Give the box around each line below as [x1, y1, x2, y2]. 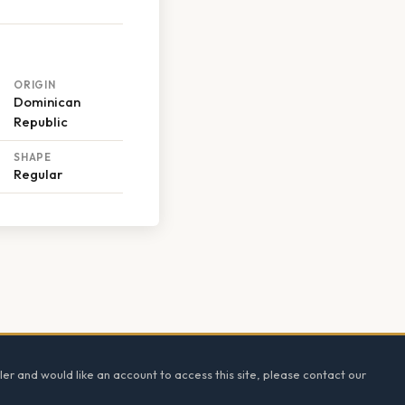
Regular [14, 165, 62, 184]
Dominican [14, 93, 80, 111]
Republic [14, 113, 68, 131]
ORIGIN [14, 78, 56, 92]
